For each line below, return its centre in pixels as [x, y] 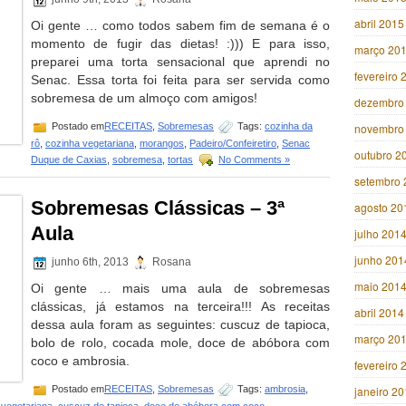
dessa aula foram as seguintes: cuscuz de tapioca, [180, 324]
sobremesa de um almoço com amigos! [144, 98]
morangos [162, 143]
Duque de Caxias [69, 159]
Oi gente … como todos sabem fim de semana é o [180, 25]
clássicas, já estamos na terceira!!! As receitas [180, 306]
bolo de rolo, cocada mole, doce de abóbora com [180, 343]
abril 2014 [379, 312]
